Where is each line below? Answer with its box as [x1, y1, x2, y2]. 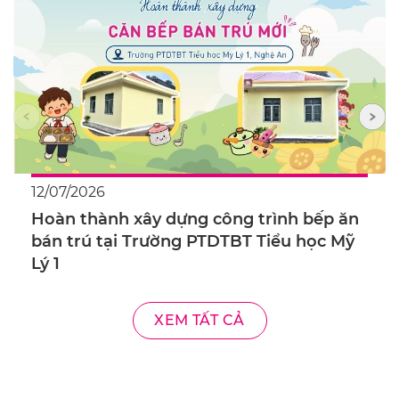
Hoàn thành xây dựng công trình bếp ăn [31, 208, 359, 229]
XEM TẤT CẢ [154, 311, 245, 329]
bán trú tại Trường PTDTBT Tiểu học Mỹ [31, 231, 354, 251]
